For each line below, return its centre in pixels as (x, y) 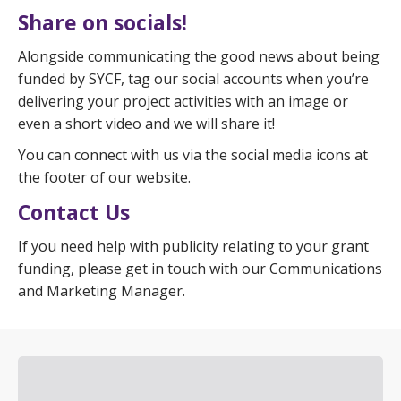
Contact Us (74, 212)
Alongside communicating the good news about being (199, 56)
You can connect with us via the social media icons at (193, 155)
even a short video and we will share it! (146, 124)
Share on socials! (102, 22)
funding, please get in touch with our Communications (200, 269)
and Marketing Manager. (102, 291)
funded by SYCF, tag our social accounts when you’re (193, 79)
